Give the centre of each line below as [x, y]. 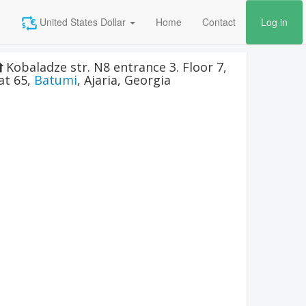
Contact [219, 22]
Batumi [56, 80]
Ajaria [101, 80]
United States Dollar [81, 22]
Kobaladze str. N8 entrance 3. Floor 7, [116, 67]
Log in [274, 22]
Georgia [148, 80]
